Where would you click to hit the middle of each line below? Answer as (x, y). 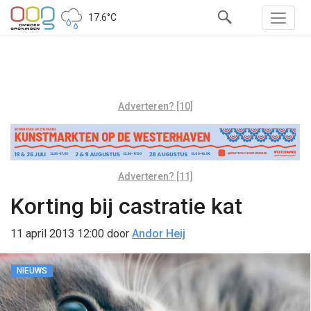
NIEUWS (32, 270)
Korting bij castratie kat (126, 206)
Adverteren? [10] (155, 106)
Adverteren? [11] (155, 176)
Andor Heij (159, 233)
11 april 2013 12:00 (57, 233)
